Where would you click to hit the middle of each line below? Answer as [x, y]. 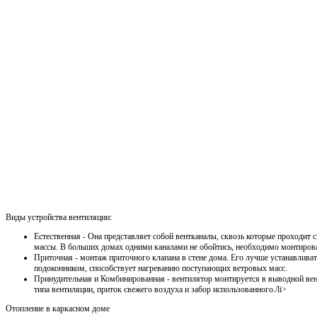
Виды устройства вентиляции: [59, 217]
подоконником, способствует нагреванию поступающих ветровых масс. [161, 268]
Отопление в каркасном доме [58, 308]
